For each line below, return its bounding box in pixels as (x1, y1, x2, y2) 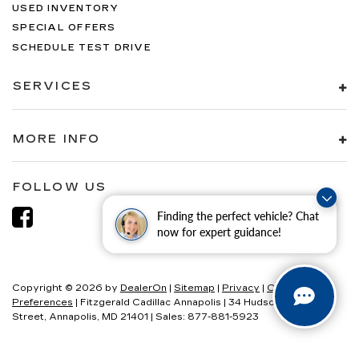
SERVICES (13, 79, 92, 94)
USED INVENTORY (12, 2, 119, 14)
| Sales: (148, 312, 188, 323)
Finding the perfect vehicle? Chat (157, 209, 319, 223)
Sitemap (174, 283, 215, 294)
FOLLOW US (13, 180, 107, 195)
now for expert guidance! (157, 225, 281, 239)
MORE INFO (13, 131, 100, 146)
